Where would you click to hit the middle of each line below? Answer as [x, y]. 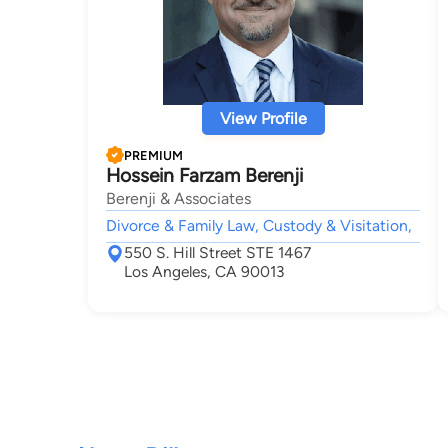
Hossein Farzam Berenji [204, 175]
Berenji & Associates [178, 198]
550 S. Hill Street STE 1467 [217, 252]
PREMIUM [153, 155]
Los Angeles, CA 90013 [204, 271]
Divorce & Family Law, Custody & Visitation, [259, 225]
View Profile [263, 118]
